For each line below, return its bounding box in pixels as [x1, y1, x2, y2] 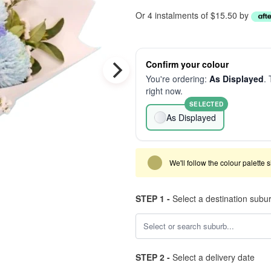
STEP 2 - [135, 251, 170, 263]
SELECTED [189, 100, 223, 108]
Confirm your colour [146, 58, 229, 70]
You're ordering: [146, 73, 209, 85]
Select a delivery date [170, 251, 255, 263]
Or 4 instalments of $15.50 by [135, 9, 251, 21]
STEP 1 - [135, 192, 170, 204]
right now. [146, 85, 183, 97]
